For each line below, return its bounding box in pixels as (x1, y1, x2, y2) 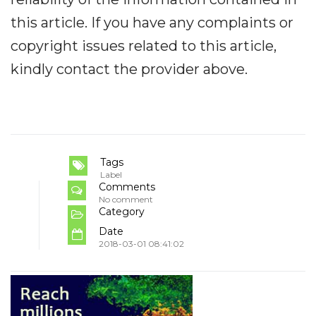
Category (99, 205, 145, 219)
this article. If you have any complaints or (11, 14, 293, 32)
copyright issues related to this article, (11, 37, 276, 55)
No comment (99, 194, 153, 205)
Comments (99, 181, 155, 194)
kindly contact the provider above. (11, 61, 248, 78)
